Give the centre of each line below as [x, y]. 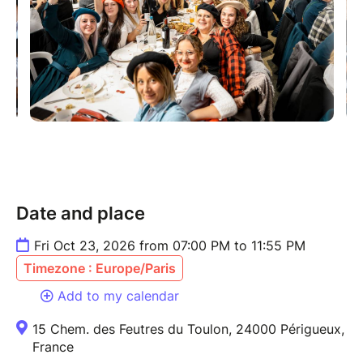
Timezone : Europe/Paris [100, 268]
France [53, 346]
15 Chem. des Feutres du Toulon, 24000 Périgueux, [188, 329]
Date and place [81, 213]
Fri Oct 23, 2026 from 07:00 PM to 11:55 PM [170, 245]
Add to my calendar [118, 295]
